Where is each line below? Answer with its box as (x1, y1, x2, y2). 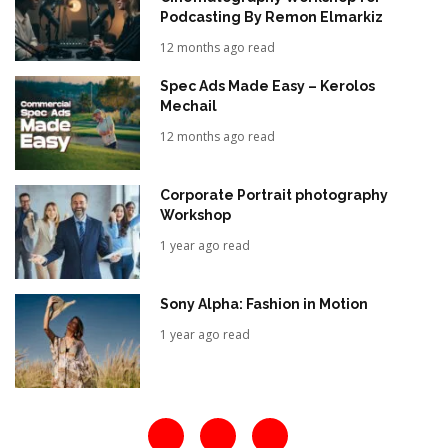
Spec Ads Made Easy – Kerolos (160, 77, 376, 94)
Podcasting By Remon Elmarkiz (160, 8, 384, 25)
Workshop (160, 206, 232, 223)
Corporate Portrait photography (160, 186, 389, 203)
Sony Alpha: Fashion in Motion (160, 295, 369, 312)
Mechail (160, 97, 218, 114)
